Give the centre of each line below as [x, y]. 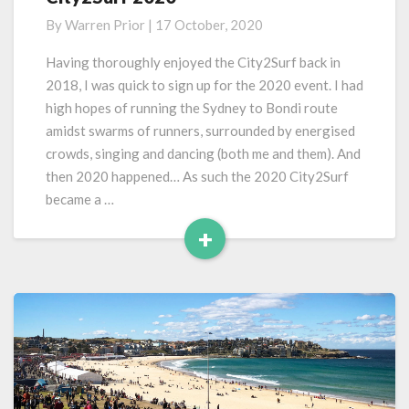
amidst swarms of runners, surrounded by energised [200, 131]
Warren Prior [105, 25]
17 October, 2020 [209, 25]
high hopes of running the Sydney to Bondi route [192, 108]
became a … [80, 199]
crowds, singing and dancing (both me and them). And [203, 153]
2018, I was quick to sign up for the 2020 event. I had [204, 85]
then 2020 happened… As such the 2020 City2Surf [197, 176]
